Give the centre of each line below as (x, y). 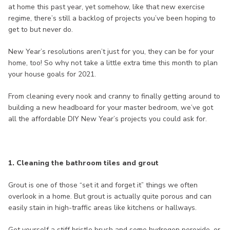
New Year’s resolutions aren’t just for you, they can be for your (111, 52)
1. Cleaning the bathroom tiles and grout (83, 163)
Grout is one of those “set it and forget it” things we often (103, 185)
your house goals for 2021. (52, 74)
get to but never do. (41, 30)
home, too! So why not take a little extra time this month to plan (113, 63)
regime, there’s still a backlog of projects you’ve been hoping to (112, 18)
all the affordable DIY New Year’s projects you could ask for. (108, 119)
